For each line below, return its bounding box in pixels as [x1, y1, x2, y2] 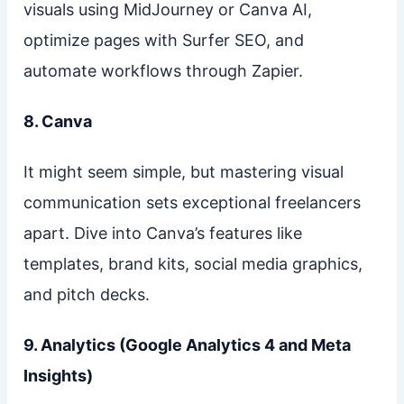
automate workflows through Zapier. [23, 60, 303, 80]
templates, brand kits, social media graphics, [23, 253, 363, 273]
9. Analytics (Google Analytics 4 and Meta [23, 335, 351, 354]
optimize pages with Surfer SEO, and [23, 30, 304, 50]
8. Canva [23, 111, 92, 131]
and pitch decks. [23, 284, 150, 304]
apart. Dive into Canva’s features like [23, 223, 302, 243]
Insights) [23, 365, 93, 385]
